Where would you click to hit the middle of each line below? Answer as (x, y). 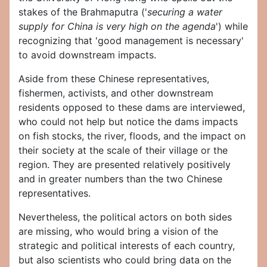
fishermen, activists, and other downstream (116, 93)
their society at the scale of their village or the (123, 150)
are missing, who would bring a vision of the (118, 232)
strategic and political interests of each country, (127, 246)
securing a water (185, 12)
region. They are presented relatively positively (125, 165)
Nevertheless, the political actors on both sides (125, 217)
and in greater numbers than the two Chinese (120, 179)
